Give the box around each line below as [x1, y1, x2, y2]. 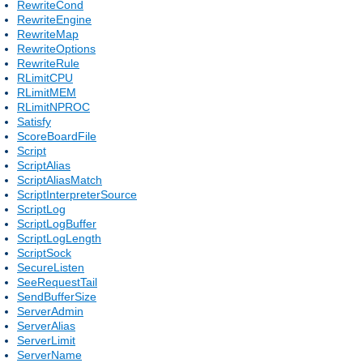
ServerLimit [17, 333, 75, 347]
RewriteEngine [17, 12, 92, 26]
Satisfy [17, 114, 51, 128]
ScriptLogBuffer [17, 216, 96, 230]
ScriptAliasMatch [17, 173, 102, 186]
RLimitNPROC [17, 100, 90, 113]
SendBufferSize [17, 289, 96, 303]
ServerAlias [17, 318, 75, 332]
